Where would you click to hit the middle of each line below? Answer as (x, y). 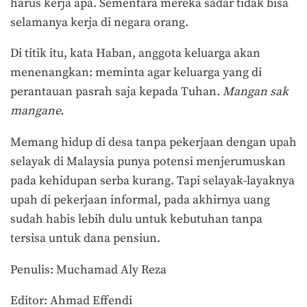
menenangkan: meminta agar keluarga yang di (136, 73)
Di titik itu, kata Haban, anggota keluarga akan (135, 54)
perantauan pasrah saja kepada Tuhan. (116, 92)
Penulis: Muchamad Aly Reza (88, 270)
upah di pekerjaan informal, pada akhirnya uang (140, 200)
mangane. (38, 111)
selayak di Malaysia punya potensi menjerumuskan (148, 161)
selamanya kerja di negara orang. (101, 22)
